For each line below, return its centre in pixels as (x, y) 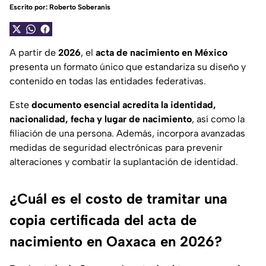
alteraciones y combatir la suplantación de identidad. (124, 162)
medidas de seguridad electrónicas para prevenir (116, 148)
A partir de (34, 53)
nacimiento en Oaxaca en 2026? (116, 242)
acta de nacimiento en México (161, 53)
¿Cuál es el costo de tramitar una (118, 199)
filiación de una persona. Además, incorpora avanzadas (127, 134)
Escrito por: (29, 7)
